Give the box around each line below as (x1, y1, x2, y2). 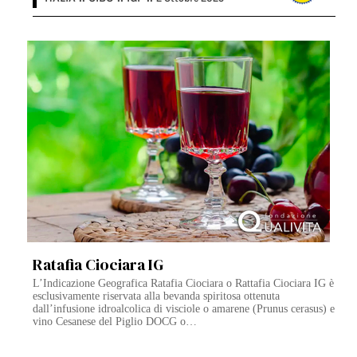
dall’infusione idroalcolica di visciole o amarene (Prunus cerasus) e (33, 303, 335, 316)
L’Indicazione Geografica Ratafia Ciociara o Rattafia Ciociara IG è (33, 277, 335, 290)
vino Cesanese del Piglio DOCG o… (33, 316, 198, 328)
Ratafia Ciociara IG (33, 253, 164, 277)
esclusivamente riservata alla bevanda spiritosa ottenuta (33, 290, 280, 303)
